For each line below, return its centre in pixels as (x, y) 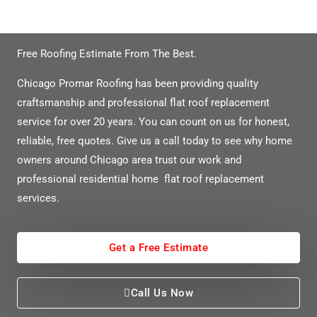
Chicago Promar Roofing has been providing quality (138, 83)
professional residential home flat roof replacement (140, 179)
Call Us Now (162, 293)
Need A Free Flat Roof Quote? (87, 24)
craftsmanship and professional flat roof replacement (143, 102)
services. (38, 198)
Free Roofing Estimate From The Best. (108, 54)
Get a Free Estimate (158, 248)
